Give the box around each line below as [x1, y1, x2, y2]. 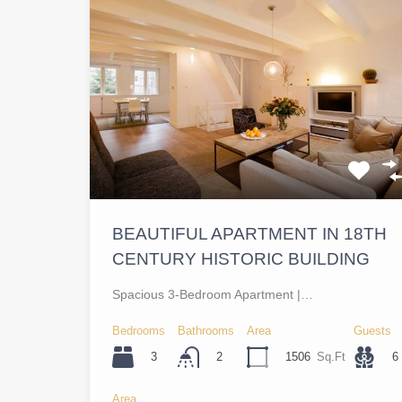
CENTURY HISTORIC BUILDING [112, 249, 370, 269]
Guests [354, 324, 391, 338]
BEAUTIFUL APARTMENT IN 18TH [112, 224, 387, 244]
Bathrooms [178, 324, 234, 338]
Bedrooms [112, 324, 165, 338]
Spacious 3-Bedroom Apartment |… [112, 287, 313, 302]
